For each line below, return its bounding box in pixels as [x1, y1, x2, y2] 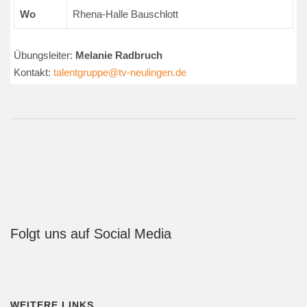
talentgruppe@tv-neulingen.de [53, 66, 186, 78]
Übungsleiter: [14, 49, 75, 61]
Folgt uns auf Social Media [10, 226, 171, 241]
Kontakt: [14, 66, 53, 78]
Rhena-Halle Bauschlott [73, 8, 179, 20]
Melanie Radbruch [75, 49, 162, 61]
